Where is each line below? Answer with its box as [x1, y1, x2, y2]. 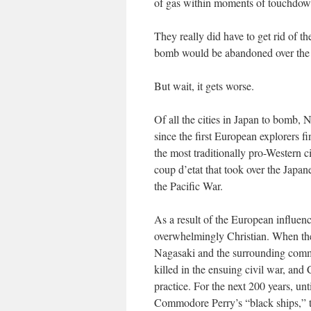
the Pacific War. [154, 178, 223, 193]
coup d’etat [154, 162, 203, 176]
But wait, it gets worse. [154, 78, 254, 93]
